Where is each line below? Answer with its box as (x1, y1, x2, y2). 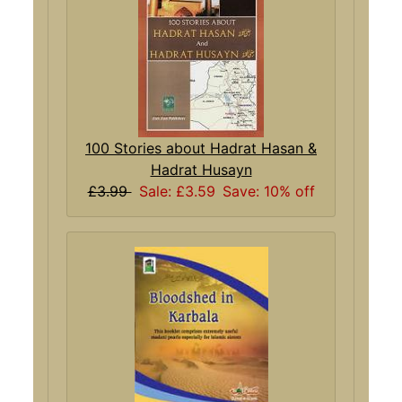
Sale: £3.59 (138, 182, 215, 201)
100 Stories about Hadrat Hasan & (85, 139, 317, 158)
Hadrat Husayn (150, 161, 252, 179)
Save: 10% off (222, 182, 315, 201)
